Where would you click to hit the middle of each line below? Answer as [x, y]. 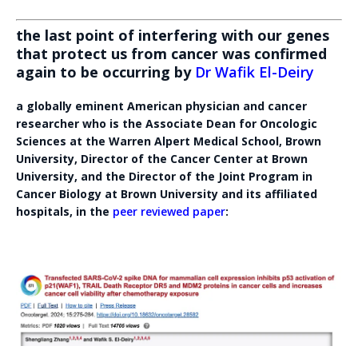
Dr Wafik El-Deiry [255, 72]
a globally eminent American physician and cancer [161, 106]
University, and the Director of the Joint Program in [164, 177]
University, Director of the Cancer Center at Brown [162, 159]
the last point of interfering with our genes [173, 36]
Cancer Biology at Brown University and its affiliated [167, 194]
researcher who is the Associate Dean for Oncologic [167, 124]
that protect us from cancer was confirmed [171, 54]
